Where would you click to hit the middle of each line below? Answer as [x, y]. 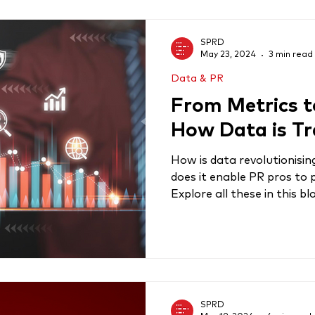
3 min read [291, 55]
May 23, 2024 [228, 55]
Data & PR [197, 79]
